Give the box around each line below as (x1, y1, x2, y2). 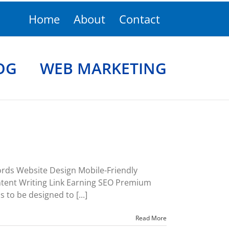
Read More (135, 214, 167, 222)
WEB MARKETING (40, 57, 167, 79)
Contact (119, 11, 160, 27)
